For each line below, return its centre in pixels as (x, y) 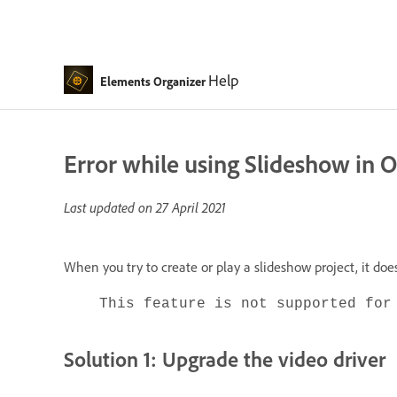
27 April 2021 (191, 207)
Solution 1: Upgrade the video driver (225, 359)
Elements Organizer (152, 81)
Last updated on (110, 207)
